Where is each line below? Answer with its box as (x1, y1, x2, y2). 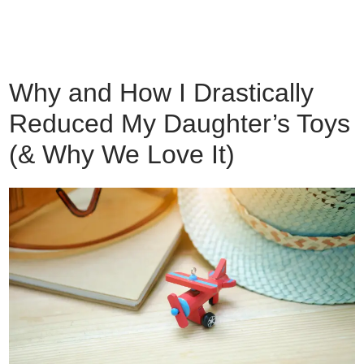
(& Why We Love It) (9, 140, 236, 169)
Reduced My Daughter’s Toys (9, 109, 351, 138)
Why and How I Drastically (9, 78, 314, 107)
